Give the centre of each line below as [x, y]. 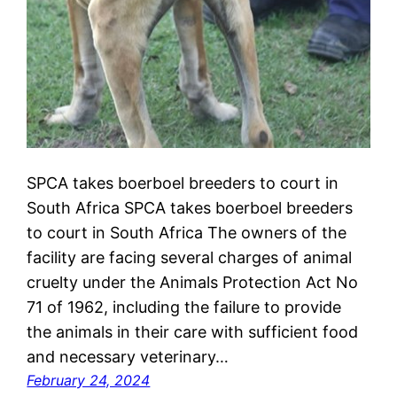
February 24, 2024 [89, 380]
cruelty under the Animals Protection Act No [193, 282]
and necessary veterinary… [128, 356]
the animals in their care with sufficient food [193, 331]
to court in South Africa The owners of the [187, 232]
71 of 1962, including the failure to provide [184, 307]
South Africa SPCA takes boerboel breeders [190, 207]
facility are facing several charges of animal [190, 257]
